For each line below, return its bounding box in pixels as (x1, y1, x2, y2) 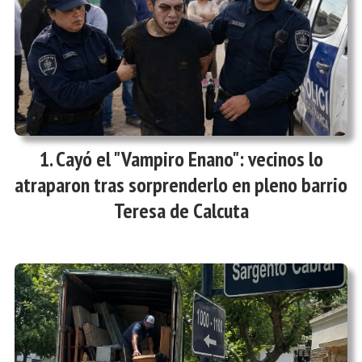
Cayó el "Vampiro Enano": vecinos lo (55, 145, 323, 173)
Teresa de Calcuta (113, 197, 249, 225)
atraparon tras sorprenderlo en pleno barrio (15, 171, 347, 199)
